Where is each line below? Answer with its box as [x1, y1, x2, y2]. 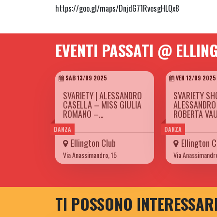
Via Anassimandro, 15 [63, 150, 117, 160]
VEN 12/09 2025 [174, 74, 216, 82]
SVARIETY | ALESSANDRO [63, 89, 142, 102]
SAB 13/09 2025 [64, 74, 107, 82]
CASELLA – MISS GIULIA [63, 98, 141, 111]
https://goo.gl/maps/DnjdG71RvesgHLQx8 [55, 2, 179, 15]
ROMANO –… [63, 108, 104, 121]
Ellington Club [71, 137, 116, 150]
